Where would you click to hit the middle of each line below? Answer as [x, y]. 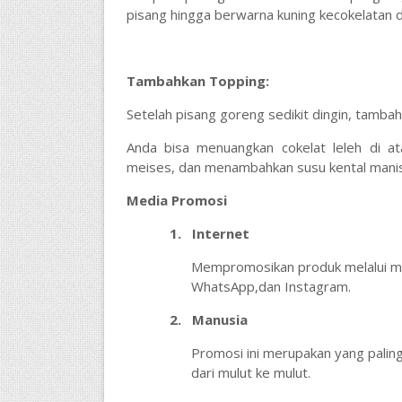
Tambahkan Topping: [197, 81]
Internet [220, 233]
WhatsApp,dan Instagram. [271, 286]
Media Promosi [176, 200]
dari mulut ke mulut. [250, 372]
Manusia [219, 319]
